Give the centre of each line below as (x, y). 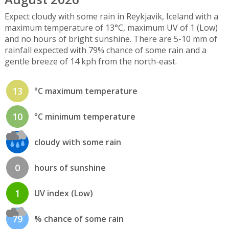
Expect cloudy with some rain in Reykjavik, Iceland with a (111, 16)
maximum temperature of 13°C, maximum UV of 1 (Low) (111, 27)
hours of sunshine (70, 168)
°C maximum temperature (86, 91)
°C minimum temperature (85, 117)
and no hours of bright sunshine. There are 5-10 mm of (111, 39)
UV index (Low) (63, 193)
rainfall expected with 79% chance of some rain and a (105, 50)
